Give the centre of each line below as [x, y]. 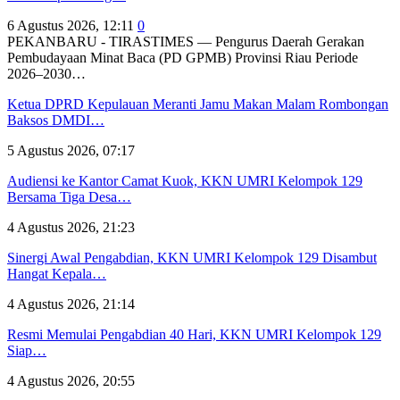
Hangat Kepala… [57, 273]
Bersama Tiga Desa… [69, 196]
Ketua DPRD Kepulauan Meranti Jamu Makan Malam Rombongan [198, 104]
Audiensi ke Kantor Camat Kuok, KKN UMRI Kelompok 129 [185, 180]
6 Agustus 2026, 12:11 [71, 25]
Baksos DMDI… [56, 120]
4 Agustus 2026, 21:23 [71, 227]
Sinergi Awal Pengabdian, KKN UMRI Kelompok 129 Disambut [192, 257]
